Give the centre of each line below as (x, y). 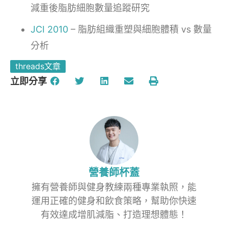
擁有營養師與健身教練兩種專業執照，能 (114, 187)
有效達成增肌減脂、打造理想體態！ (114, 214)
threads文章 (38, 66)
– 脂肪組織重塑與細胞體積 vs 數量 (140, 29)
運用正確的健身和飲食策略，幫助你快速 (114, 201)
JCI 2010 (49, 29)
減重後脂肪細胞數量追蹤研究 (90, 8)
